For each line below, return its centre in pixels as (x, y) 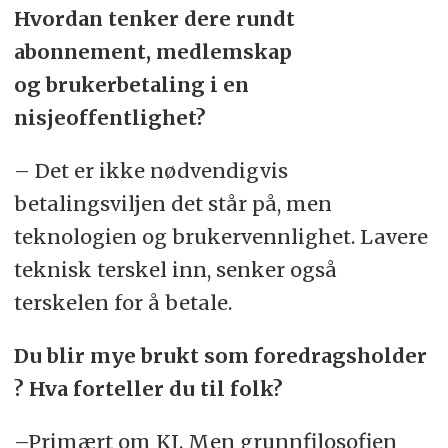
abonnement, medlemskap (152, 51)
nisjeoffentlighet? (109, 117)
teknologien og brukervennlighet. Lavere (220, 236)
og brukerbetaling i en (131, 84)
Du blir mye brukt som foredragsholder (220, 355)
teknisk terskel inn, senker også (175, 269)
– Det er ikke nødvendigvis (150, 170)
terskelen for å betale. (125, 302)
